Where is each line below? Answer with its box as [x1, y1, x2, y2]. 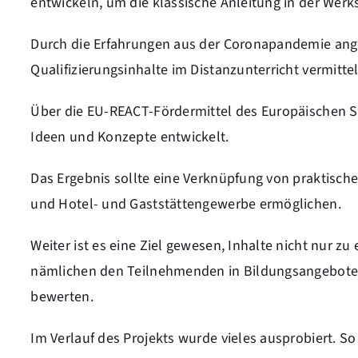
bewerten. [30, 287, 93, 307]
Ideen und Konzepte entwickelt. [30, 127, 229, 147]
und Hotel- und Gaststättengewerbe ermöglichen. [30, 194, 341, 214]
